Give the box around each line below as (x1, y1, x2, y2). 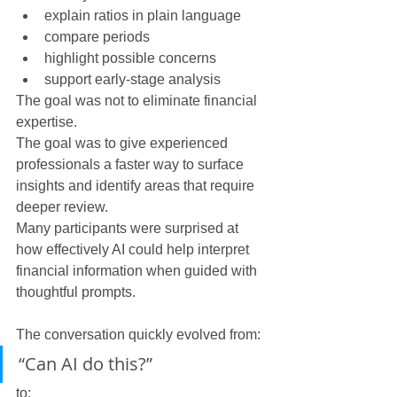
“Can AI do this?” (19, 351, 152, 376)
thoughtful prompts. (16, 284, 136, 300)
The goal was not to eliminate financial (16, 92, 261, 108)
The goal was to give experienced (16, 135, 231, 151)
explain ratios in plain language (44, 7, 241, 23)
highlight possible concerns (44, 50, 216, 66)
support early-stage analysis (44, 71, 221, 87)
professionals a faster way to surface (16, 156, 247, 172)
